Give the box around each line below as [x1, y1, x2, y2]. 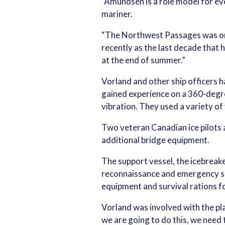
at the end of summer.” [101, 55, 185, 66]
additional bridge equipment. [101, 135, 209, 146]
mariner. [101, 9, 133, 20]
